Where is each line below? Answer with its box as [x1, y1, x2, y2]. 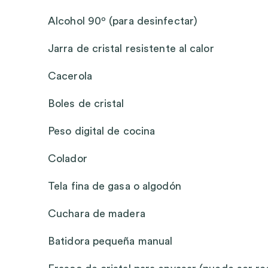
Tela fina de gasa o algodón [48, 181, 181, 191]
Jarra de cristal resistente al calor [48, 43, 214, 54]
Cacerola [48, 71, 92, 81]
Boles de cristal [48, 98, 124, 109]
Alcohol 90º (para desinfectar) [48, 16, 197, 26]
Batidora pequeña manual [48, 236, 173, 246]
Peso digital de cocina [48, 126, 156, 136]
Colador [48, 153, 87, 164]
